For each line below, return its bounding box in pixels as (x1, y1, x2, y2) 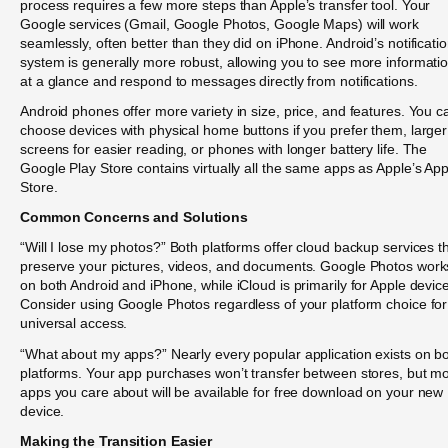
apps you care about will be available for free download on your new (20, 383, 444, 400)
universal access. (20, 315, 128, 332)
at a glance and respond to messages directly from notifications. (20, 72, 418, 89)
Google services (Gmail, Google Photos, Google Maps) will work (20, 15, 419, 32)
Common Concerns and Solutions (20, 209, 249, 226)
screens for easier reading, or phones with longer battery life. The (20, 141, 428, 157)
